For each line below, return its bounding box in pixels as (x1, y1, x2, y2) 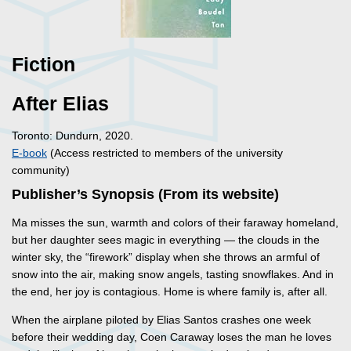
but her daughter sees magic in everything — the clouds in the (12, 233, 320, 247)
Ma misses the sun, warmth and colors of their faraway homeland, (12, 216, 338, 230)
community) (12, 164, 70, 177)
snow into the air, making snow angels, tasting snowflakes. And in (12, 268, 334, 281)
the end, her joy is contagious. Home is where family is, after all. (12, 285, 327, 299)
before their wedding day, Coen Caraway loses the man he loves (12, 331, 331, 344)
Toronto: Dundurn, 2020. (12, 129, 133, 143)
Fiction (12, 54, 75, 76)
